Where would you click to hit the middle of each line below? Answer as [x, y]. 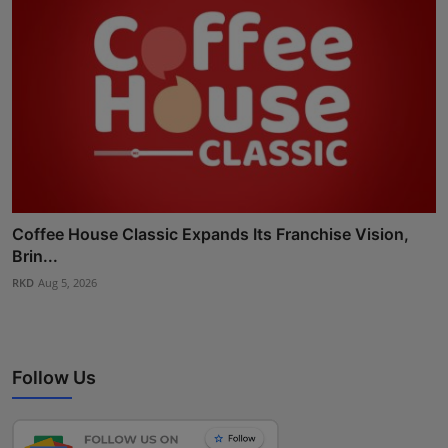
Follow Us [54, 378]
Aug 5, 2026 [67, 283]
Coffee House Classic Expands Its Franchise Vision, [210, 234]
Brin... [35, 256]
